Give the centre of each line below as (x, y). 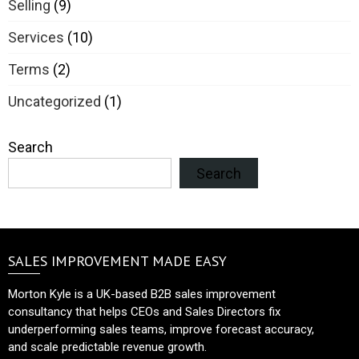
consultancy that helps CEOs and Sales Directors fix (144, 311)
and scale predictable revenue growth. (107, 347)
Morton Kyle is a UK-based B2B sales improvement (142, 294)
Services (36, 37)
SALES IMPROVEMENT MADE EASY (117, 260)
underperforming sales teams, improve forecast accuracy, (161, 329)
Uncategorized (54, 101)
